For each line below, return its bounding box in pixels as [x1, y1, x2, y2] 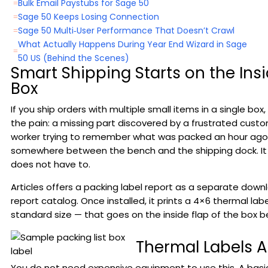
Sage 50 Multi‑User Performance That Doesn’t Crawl [17, 25, 234, 36]
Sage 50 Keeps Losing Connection [17, 11, 159, 23]
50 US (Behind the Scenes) [17, 52, 129, 64]
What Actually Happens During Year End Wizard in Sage [17, 38, 247, 50]
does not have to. [10, 158, 90, 170]
